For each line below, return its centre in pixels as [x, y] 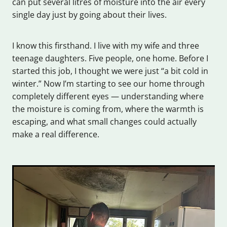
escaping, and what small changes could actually [104, 122]
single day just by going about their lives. [89, 15]
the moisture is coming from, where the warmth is [108, 109]
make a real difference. [56, 135]
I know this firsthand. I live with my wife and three [106, 46]
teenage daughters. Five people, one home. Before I [110, 59]
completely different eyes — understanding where [108, 97]
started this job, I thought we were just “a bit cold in [110, 71]
